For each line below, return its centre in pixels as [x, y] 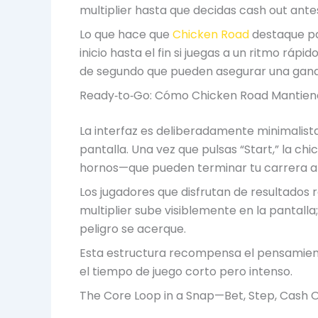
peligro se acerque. [133, 229]
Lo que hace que [126, 34]
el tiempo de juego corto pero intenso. [186, 271]
